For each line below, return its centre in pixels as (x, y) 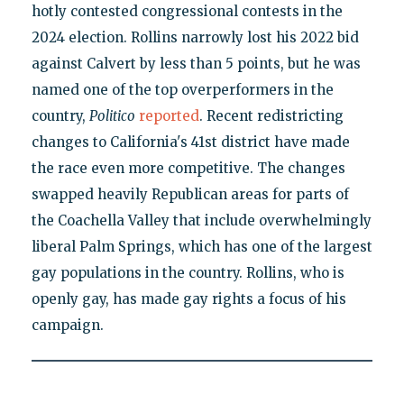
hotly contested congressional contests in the (187, 11)
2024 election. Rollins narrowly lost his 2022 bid (195, 37)
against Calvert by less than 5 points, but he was (196, 63)
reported (169, 115)
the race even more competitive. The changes (188, 168)
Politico (112, 115)
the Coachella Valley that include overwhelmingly (201, 220)
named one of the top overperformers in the (182, 89)
